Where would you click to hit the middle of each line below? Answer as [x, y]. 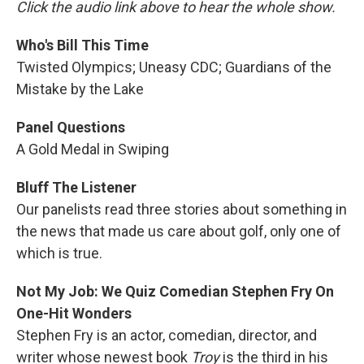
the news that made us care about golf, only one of [179, 231]
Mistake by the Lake [80, 89]
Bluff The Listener [76, 187]
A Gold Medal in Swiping [93, 149]
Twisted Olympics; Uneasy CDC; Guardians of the [174, 67]
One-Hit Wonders [74, 313]
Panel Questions [71, 127]
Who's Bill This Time [82, 45]
